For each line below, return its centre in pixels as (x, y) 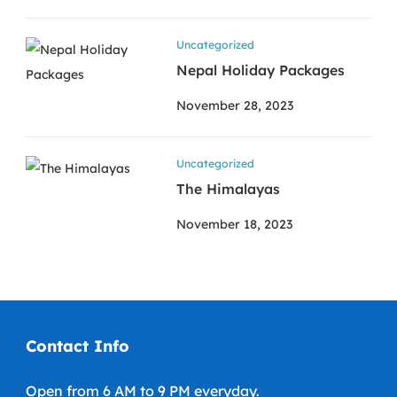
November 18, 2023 (234, 225)
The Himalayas (228, 189)
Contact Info (78, 346)
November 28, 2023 (235, 106)
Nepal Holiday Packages (261, 70)
